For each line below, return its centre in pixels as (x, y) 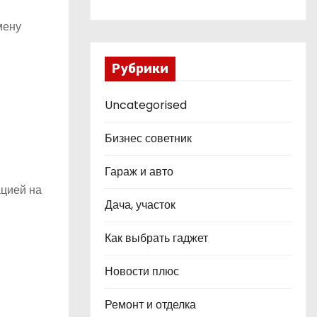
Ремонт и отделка (150, 305)
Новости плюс (142, 271)
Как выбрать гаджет (156, 238)
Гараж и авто (139, 172)
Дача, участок (140, 205)
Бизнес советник (148, 138)
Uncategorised (146, 105)
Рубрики (140, 69)
